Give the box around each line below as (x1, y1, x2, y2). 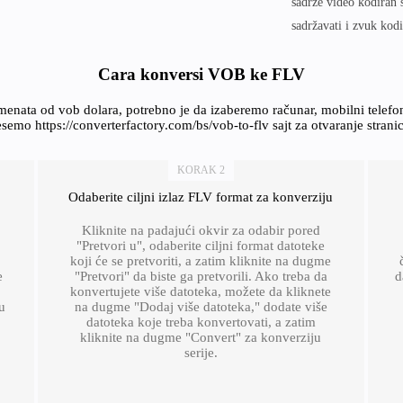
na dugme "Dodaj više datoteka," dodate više (74, 300, 327, 314)
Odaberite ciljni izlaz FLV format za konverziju (68, 190, 334, 204)
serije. (184, 345, 218, 360)
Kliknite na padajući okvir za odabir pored (81, 223, 320, 237)
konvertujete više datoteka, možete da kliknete (70, 284, 332, 299)
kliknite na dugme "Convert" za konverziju (80, 330, 322, 345)
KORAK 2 (176, 164, 225, 176)
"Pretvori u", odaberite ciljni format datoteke (76, 238, 326, 253)
